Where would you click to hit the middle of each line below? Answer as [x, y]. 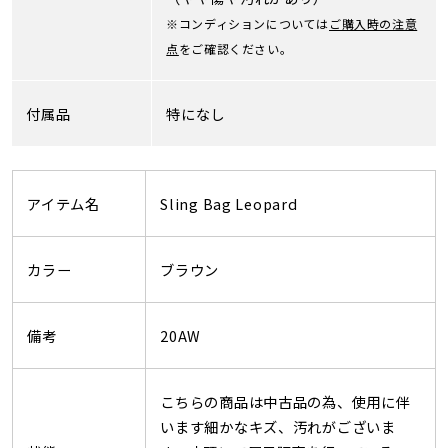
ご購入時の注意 [373, 23]
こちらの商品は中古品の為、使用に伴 [285, 401]
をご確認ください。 [235, 48]
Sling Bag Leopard [229, 203]
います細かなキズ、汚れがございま [278, 426]
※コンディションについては [248, 23]
